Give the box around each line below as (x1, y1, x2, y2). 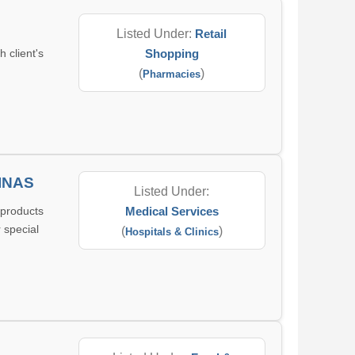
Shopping (144, 47, 199, 60)
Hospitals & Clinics (124, 226, 219, 238)
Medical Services (124, 204, 219, 218)
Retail (195, 27, 227, 40)
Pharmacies (143, 68, 201, 80)
